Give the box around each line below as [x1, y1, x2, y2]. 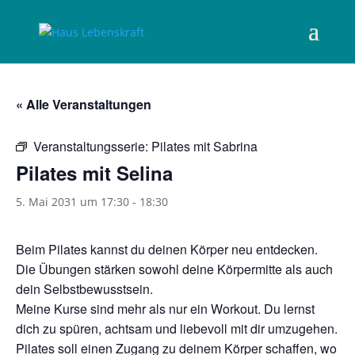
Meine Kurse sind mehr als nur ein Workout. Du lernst [16, 300, 315, 318]
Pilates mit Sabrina [151, 137, 258, 155]
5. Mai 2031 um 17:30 [16, 194, 129, 209]
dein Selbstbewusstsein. [16, 280, 153, 298]
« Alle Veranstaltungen [16, 95, 151, 113]
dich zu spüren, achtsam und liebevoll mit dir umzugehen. [16, 319, 338, 338]
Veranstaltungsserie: [33, 137, 151, 155]
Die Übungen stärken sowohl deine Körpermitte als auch [16, 260, 333, 278]
